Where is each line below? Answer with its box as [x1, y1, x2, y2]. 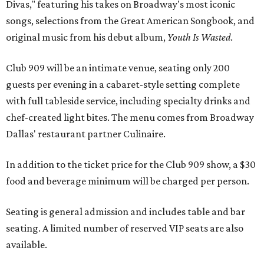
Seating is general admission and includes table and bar [6, 206, 245, 218]
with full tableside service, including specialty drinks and [6, 95, 250, 107]
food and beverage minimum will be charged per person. [6, 175, 249, 187]
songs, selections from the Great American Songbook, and [6, 15, 255, 27]
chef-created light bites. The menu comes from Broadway [6, 111, 254, 124]
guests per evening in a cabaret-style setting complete [6, 78, 240, 91]
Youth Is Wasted [167, 31, 230, 44]
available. [6, 239, 47, 251]
